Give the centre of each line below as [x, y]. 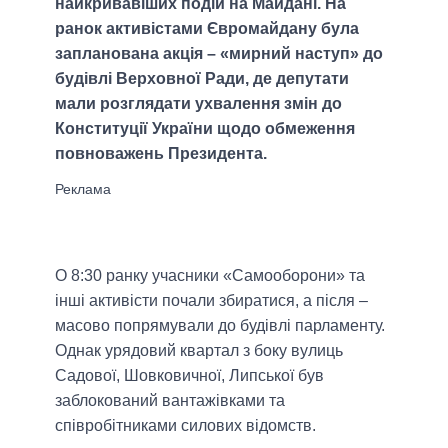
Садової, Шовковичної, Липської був [189, 375]
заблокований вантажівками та [170, 400]
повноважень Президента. [161, 153]
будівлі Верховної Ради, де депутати [202, 78]
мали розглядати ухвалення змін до [198, 103]
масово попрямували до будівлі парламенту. [220, 325]
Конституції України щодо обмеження [205, 128]
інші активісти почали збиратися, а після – [211, 300]
